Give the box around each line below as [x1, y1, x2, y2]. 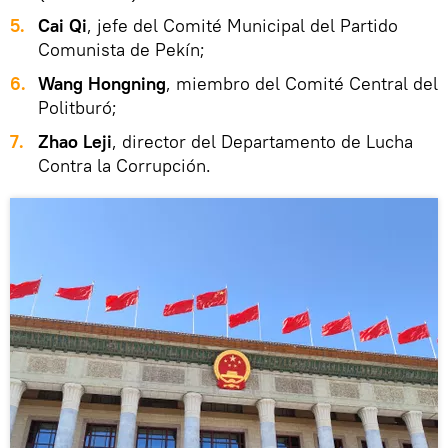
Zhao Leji [38, 129, 112, 153]
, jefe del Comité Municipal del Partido [87, 13, 398, 37]
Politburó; [38, 95, 117, 119]
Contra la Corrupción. [38, 153, 211, 177]
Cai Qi [38, 13, 87, 37]
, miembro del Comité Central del [166, 71, 438, 95]
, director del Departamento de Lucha [112, 129, 413, 153]
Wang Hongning [38, 71, 166, 95]
